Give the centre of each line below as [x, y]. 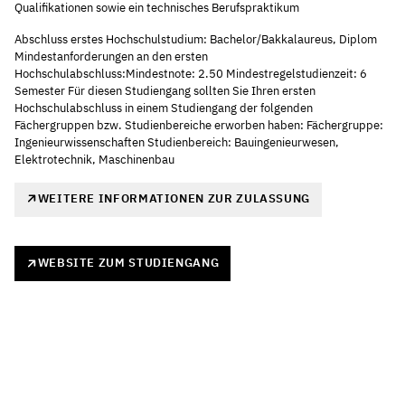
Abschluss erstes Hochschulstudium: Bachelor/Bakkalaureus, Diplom [196, 39]
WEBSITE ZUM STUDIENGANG [128, 263]
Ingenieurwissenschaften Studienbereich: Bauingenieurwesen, [177, 142]
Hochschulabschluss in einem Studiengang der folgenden [164, 108]
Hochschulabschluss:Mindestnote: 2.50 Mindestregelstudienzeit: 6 [191, 73]
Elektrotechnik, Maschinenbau [94, 159]
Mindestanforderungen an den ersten [111, 56]
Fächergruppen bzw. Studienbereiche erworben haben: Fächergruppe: [199, 125]
